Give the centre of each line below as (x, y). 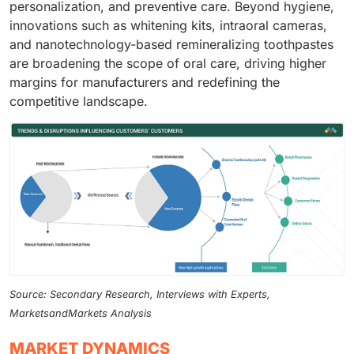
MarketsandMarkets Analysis (81, 314)
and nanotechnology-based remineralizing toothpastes (171, 44)
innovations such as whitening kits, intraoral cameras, (168, 25)
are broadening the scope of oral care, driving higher (168, 63)
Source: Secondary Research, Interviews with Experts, (140, 295)
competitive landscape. (79, 101)
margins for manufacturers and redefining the (145, 82)
